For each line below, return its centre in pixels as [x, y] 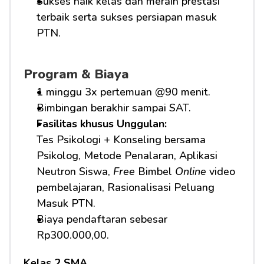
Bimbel [155, 171]
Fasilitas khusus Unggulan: [103, 124]
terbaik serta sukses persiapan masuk [127, 17]
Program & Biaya [76, 74]
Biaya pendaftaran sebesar [102, 219]
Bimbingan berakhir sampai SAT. [114, 108]
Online [191, 171]
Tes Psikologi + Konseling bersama [121, 140]
